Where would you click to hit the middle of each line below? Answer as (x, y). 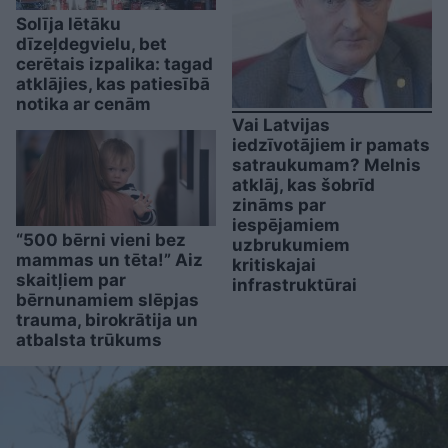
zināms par (279, 204)
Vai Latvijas (281, 124)
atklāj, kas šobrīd (303, 184)
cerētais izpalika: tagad (114, 63)
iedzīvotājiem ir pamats (331, 144)
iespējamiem (286, 224)
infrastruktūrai (294, 284)
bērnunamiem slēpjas (107, 299)
